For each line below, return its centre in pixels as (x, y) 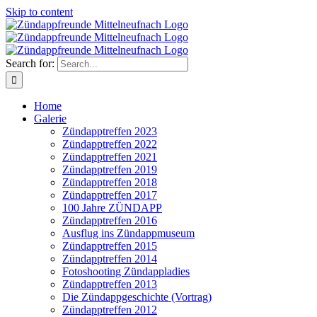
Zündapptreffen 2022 (110, 144)
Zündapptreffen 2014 (110, 259)
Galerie (50, 119)
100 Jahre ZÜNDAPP (112, 208)
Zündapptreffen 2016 (110, 220)
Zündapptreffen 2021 (110, 157)
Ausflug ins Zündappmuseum (128, 233)
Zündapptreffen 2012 (110, 310)
